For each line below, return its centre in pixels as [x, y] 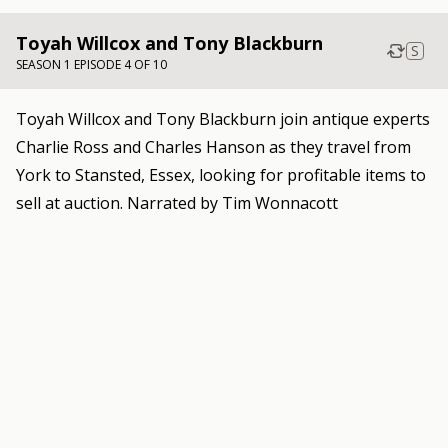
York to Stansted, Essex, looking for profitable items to [221, 175]
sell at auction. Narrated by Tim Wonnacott [177, 203]
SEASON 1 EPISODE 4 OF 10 [91, 64]
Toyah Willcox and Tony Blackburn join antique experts [223, 119]
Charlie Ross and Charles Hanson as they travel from [213, 147]
